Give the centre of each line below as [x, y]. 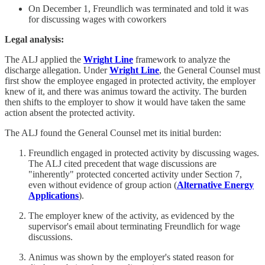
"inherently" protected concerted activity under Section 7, [135, 174]
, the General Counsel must [210, 70]
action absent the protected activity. [70, 113]
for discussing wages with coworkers [97, 20]
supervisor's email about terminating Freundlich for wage [134, 227]
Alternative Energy [215, 185]
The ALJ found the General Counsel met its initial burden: [113, 133]
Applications [54, 196]
